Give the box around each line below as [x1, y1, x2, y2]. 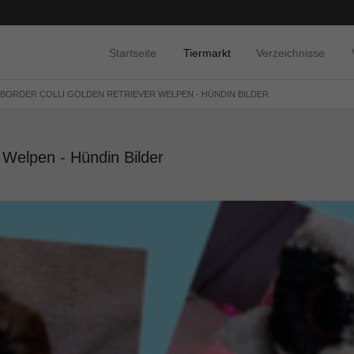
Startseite [109, 46, 156, 59]
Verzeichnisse [256, 46, 325, 59]
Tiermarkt [183, 46, 231, 59]
